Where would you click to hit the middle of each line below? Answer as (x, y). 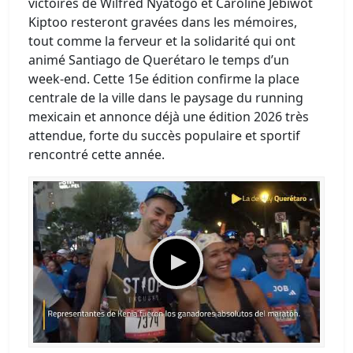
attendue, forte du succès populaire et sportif (164, 136)
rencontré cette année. (97, 154)
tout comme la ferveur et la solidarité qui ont (162, 41)
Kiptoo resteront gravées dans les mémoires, (163, 22)
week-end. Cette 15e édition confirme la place (164, 79)
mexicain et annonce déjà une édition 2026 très (169, 117)
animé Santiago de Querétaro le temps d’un (159, 60)
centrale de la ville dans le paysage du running (166, 98)
